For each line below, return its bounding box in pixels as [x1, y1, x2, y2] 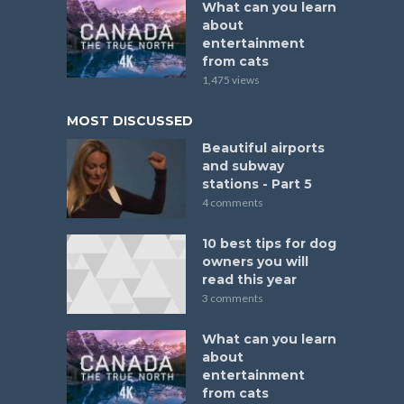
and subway [202, 158, 284, 175]
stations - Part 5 [202, 176, 312, 193]
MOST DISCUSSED [67, 113, 193, 130]
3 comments [202, 290, 263, 305]
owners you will [202, 252, 308, 270]
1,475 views [202, 73, 260, 87]
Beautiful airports [202, 140, 325, 157]
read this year [202, 271, 297, 288]
